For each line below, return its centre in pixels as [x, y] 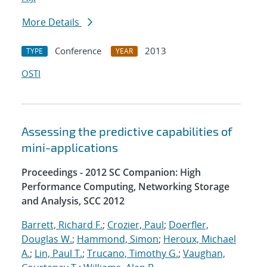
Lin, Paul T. [58, 254]
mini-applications [70, 148]
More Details [52, 22]
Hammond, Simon [118, 239]
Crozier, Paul [136, 225]
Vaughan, [204, 254]
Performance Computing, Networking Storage [125, 187]
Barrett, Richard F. [62, 225]
